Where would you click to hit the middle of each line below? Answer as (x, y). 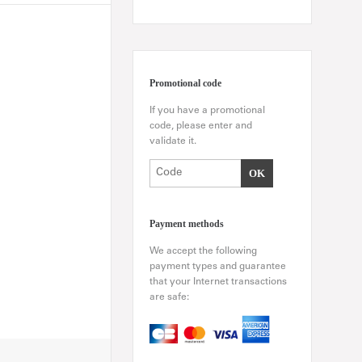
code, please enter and (201, 126)
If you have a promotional (207, 111)
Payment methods (187, 224)
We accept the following (203, 252)
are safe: (169, 298)
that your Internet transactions (218, 282)
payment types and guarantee (218, 267)
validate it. (173, 142)
